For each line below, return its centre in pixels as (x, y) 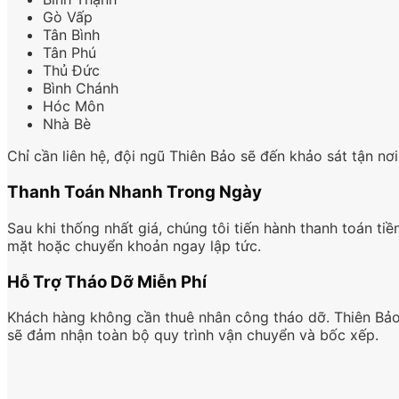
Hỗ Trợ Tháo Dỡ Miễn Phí (107, 281)
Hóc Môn (73, 106)
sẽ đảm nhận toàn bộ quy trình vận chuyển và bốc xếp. (193, 335)
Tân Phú (69, 53)
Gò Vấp (68, 17)
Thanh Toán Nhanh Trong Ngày (134, 192)
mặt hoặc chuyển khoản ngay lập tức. (134, 245)
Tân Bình (71, 35)
